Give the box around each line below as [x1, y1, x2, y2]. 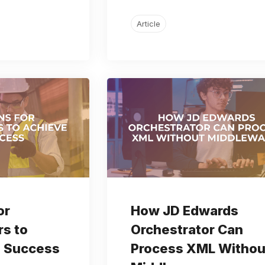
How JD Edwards [130, 202, 238, 218]
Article [136, 18, 160, 28]
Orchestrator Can [130, 221, 243, 237]
